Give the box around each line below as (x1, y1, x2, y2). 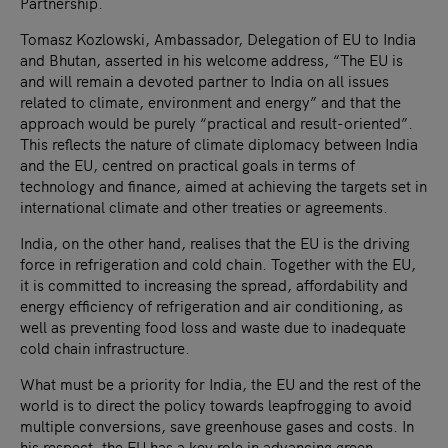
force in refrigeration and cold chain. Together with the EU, (20, 252, 416, 274)
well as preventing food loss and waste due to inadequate (20, 315, 406, 337)
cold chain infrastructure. (20, 336, 190, 358)
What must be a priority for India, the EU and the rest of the (20, 372, 421, 394)
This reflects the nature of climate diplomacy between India (20, 132, 418, 154)
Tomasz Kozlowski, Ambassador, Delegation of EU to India (20, 27, 416, 49)
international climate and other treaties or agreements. (20, 195, 388, 217)
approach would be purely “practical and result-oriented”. (20, 111, 413, 133)
